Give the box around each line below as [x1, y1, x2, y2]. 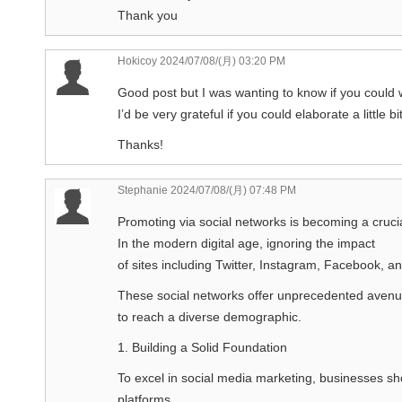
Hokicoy [118, 54, 157, 67]
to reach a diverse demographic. [118, 309, 301, 324]
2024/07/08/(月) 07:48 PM [168, 183, 296, 197]
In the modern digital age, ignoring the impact [118, 235, 375, 250]
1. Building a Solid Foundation [118, 339, 287, 354]
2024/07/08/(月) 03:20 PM [157, 54, 285, 67]
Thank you [118, 7, 178, 22]
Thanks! [118, 136, 163, 152]
